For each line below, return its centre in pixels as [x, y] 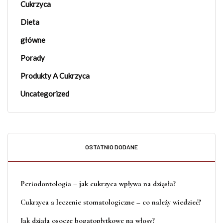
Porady [33, 58]
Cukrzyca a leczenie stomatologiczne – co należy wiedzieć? [111, 202]
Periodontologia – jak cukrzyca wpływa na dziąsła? [98, 184]
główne [33, 40]
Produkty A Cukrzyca [55, 76]
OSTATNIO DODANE [111, 147]
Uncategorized [45, 94]
